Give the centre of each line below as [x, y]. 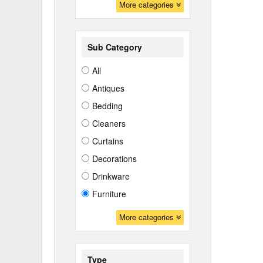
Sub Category [115, 47]
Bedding [107, 106]
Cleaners [109, 123]
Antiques [108, 88]
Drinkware [111, 176]
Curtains [108, 141]
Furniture [109, 194]
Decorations [114, 159]
